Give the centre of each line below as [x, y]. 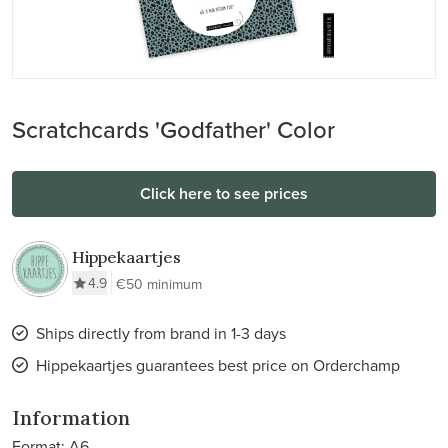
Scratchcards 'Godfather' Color [173, 129]
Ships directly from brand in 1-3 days [161, 333]
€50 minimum [159, 284]
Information [71, 417]
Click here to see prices [224, 193]
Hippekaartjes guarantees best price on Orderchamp [218, 365]
